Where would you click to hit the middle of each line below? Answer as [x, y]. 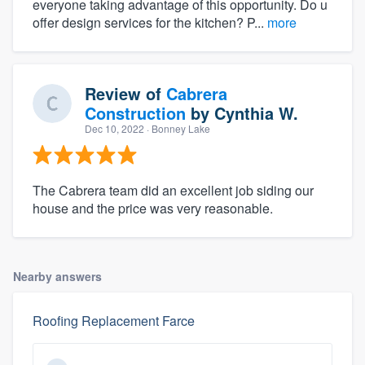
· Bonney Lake [177, 128]
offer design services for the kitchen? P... [150, 22]
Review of [125, 93]
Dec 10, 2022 [114, 128]
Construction [135, 112]
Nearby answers [57, 276]
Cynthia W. [256, 112]
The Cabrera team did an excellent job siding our [173, 190]
